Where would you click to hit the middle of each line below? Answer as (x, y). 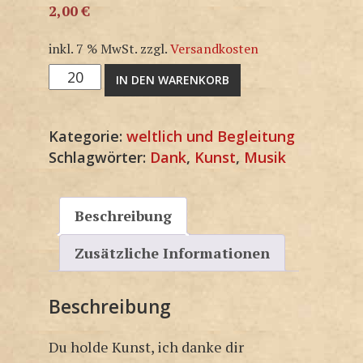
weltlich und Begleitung (211, 136)
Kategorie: (88, 136)
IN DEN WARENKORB (173, 79)
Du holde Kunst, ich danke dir (146, 347)
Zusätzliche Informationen (172, 252)
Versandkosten (214, 48)
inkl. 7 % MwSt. (93, 48)
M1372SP (79, 73)
